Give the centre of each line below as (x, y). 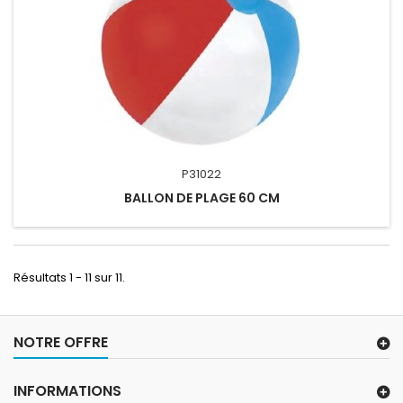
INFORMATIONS (67, 390)
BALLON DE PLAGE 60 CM (201, 197)
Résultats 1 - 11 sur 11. (69, 277)
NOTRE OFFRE (61, 342)
